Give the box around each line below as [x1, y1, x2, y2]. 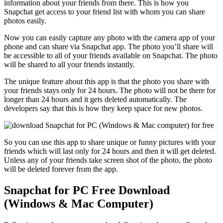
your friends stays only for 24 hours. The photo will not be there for [4, 86, 216, 95]
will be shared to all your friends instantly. [4, 60, 135, 69]
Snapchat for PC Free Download [4, 184, 170, 197]
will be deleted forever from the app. [4, 165, 118, 174]
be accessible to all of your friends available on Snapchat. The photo [4, 51, 218, 60]
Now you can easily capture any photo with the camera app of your [4, 33, 215, 42]
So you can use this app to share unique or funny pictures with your [4, 138, 216, 147]
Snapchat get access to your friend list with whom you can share [4, 7, 205, 16]
